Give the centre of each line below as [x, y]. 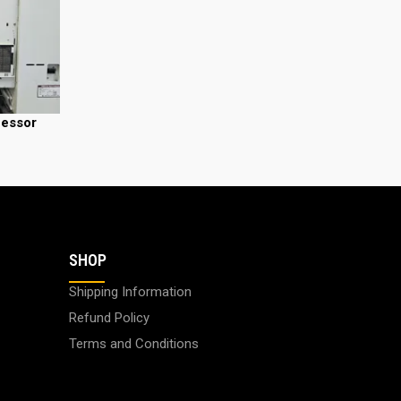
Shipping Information [130, 291]
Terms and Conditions [133, 343]
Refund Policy [109, 317]
